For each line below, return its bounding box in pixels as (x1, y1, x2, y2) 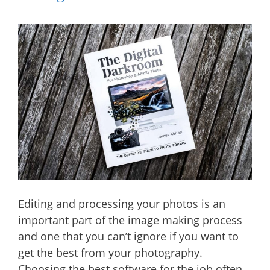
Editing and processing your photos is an (18, 196, 225, 211)
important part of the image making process (18, 212, 242, 227)
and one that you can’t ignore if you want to (18, 228, 239, 243)
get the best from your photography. (18, 245, 202, 260)
